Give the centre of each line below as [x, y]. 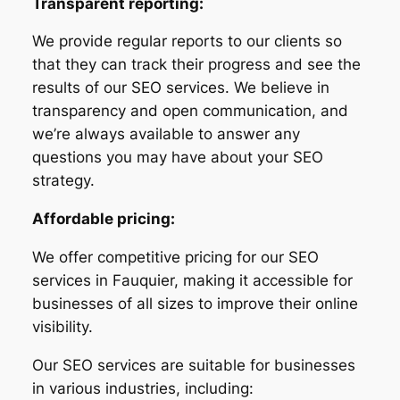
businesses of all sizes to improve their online [195, 303]
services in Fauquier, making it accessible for [192, 280]
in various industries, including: [142, 388]
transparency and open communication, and [190, 111]
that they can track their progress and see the [196, 65]
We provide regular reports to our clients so [187, 42]
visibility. [62, 326]
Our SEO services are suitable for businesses [193, 365]
